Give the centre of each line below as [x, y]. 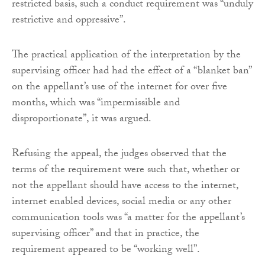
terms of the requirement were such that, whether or [126, 170]
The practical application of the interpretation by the [126, 56]
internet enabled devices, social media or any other [122, 202]
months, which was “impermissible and [96, 104]
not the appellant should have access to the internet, [125, 186]
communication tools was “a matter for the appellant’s [128, 218]
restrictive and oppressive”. [69, 21]
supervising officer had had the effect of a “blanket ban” [131, 72]
